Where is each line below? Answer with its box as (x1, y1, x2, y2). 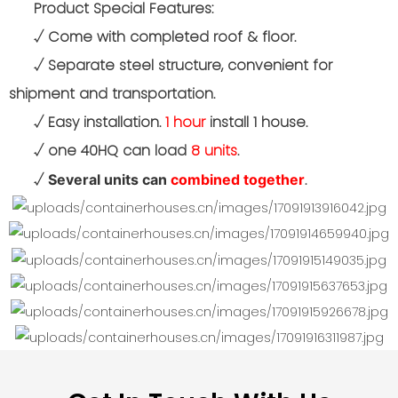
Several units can (48, 171, 171, 189)
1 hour (165, 112, 205, 133)
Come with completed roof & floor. (44, 27, 296, 48)
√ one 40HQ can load (34, 140, 191, 162)
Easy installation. (44, 112, 165, 133)
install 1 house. (205, 112, 307, 133)
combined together (171, 171, 305, 189)
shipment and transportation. (9, 84, 215, 105)
